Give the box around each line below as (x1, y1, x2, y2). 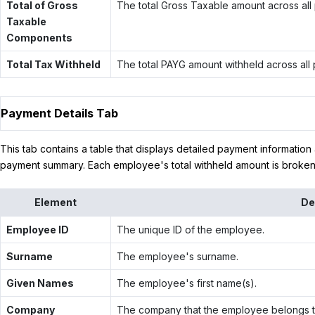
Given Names (6, 276, 74, 289)
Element (34, 195, 77, 208)
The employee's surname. (116, 250, 238, 262)
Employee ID (6, 223, 69, 236)
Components (6, 31, 72, 44)
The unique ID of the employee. (116, 223, 264, 236)
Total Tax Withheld (6, 58, 101, 70)
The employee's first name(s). (116, 276, 257, 289)
